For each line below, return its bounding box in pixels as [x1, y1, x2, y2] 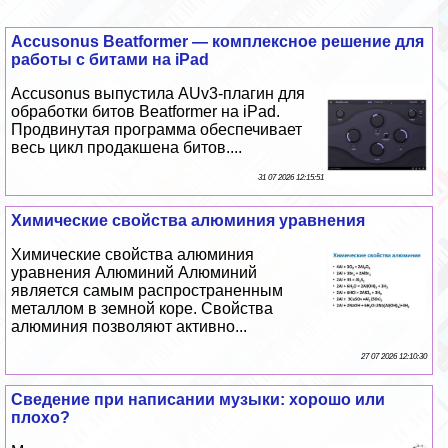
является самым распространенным [11, 282, 284, 300]
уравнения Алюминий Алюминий [11, 264, 258, 282]
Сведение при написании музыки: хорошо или [11, 391, 386, 409]
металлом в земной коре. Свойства [11, 300, 274, 318]
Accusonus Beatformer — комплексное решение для [11, 33, 425, 51]
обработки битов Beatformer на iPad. [11, 103, 281, 121]
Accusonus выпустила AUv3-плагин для [11, 85, 306, 103]
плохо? [11, 409, 71, 427]
